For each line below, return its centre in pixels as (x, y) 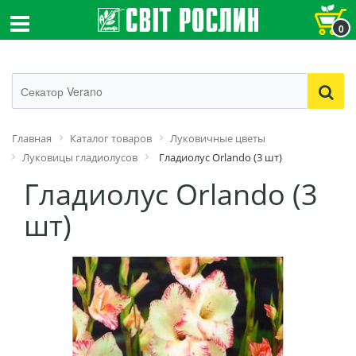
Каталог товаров (111, 138)
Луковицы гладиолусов (80, 157)
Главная (32, 138)
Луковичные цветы (218, 138)
